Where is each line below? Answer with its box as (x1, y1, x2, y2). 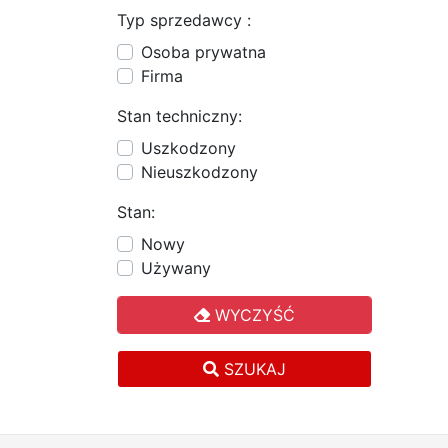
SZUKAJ (219, 359, 286, 379)
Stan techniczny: (117, 106, 242, 126)
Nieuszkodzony (141, 162, 258, 182)
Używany (141, 258, 211, 278)
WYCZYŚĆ (210, 305, 295, 325)
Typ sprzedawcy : (117, 10, 251, 30)
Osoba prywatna (141, 42, 266, 62)
